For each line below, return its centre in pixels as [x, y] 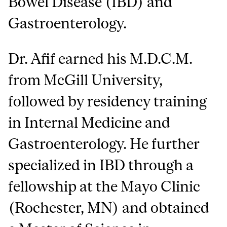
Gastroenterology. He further [104, 144]
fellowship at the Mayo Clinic [104, 186]
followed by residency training [108, 101]
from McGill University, [86, 80]
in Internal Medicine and [89, 123]
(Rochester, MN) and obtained [109, 208]
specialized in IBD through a [101, 165]
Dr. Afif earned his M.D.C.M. [101, 59]
